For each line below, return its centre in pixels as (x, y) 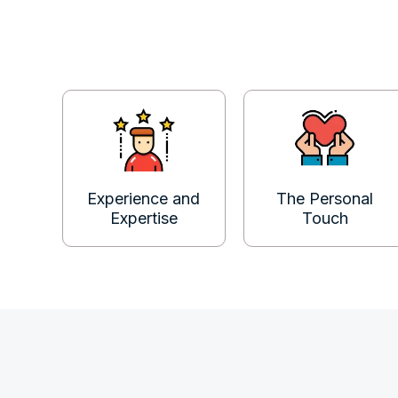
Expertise (143, 219)
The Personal (325, 199)
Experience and (144, 199)
